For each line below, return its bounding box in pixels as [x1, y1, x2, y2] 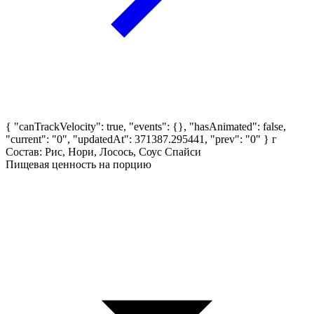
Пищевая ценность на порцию [6, 158, 151, 170]
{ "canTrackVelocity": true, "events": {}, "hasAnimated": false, [6, 120, 286, 132]
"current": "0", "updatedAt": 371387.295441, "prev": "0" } [6, 132, 269, 145]
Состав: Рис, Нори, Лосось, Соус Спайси [6, 145, 201, 158]
